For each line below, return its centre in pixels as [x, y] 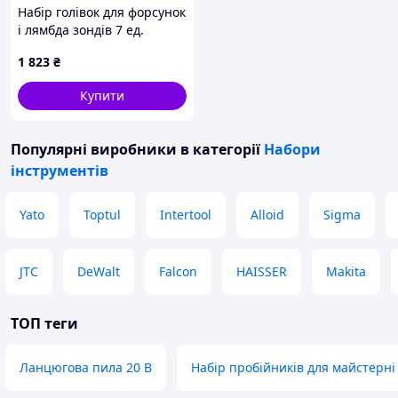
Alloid [267, 215]
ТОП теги [44, 323]
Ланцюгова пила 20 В [86, 367]
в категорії [220, 149]
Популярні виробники [94, 149]
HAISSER [262, 271]
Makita [346, 271]
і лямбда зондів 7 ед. [81, 30]
